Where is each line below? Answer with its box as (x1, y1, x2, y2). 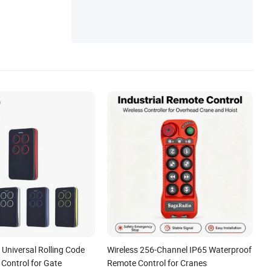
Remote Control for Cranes (107, 256, 207, 269)
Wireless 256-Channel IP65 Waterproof (107, 243, 252, 255)
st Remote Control (83, 4, 151, 16)
